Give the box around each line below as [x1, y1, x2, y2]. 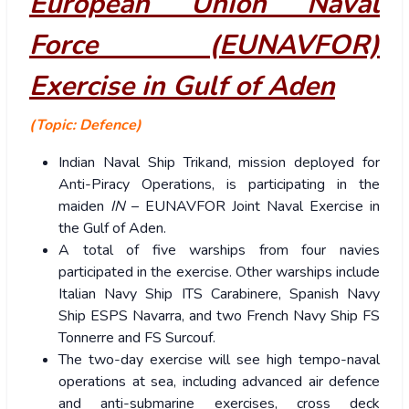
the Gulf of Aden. [58, 218, 170, 239]
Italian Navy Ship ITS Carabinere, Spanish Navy [58, 284, 380, 305]
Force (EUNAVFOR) [29, 26, 380, 65]
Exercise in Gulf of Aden [29, 68, 335, 106]
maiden [58, 196, 110, 217]
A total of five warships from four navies [58, 240, 380, 261]
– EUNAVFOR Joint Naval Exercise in [125, 196, 380, 217]
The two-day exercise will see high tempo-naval [58, 350, 380, 371]
